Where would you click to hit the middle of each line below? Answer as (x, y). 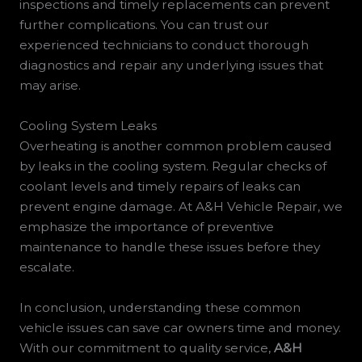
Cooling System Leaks (88, 125)
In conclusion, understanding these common (160, 307)
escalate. (46, 267)
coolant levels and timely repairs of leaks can (160, 186)
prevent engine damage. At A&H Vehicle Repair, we (181, 206)
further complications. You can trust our (144, 25)
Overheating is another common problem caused (175, 145)
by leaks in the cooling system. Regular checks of (173, 166)
